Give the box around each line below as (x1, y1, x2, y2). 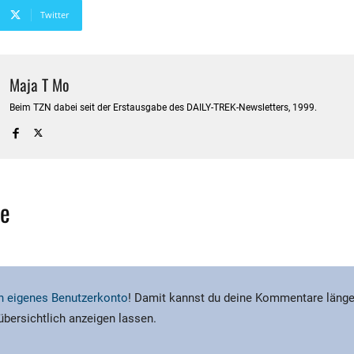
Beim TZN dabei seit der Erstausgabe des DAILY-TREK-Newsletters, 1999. (9, 102, 317, 114)
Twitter (40, 9, 69, 21)
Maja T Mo (9, 73, 70, 97)
